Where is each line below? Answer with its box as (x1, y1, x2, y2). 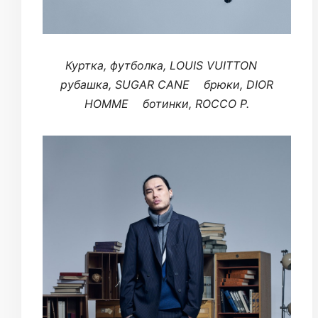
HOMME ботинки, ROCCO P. (84, 96, 249, 111)
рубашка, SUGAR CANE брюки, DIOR (60, 77, 273, 92)
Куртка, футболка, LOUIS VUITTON (65, 57, 268, 72)
